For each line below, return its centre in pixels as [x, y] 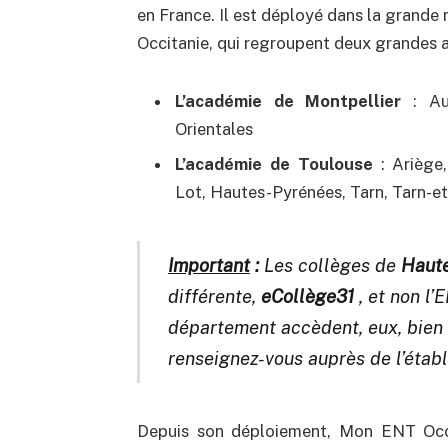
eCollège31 [304, 295]
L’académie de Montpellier [288, 101]
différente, [211, 295]
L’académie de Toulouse [273, 164]
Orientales [213, 129]
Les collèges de [327, 264]
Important [208, 264]
